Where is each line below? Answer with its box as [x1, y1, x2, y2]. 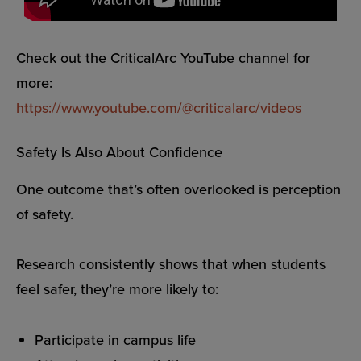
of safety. [16, 203, 73, 224]
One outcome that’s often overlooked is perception [16, 178, 341, 199]
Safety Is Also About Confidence [16, 141, 222, 162]
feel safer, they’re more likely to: [16, 279, 218, 300]
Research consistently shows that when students [16, 254, 326, 275]
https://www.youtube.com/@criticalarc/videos [16, 97, 301, 118]
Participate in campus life [35, 329, 197, 350]
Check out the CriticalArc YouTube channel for [16, 47, 310, 68]
